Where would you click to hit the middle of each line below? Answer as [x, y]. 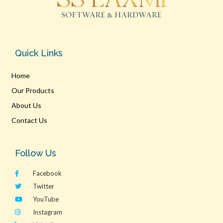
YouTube [46, 199]
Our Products [33, 90]
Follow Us [36, 153]
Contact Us [29, 120]
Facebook [48, 173]
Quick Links [39, 53]
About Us [26, 105]
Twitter [44, 186]
